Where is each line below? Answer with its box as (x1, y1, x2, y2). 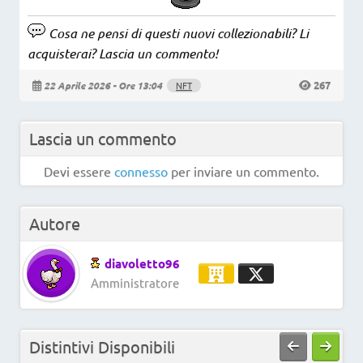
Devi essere (44, 163, 114, 180)
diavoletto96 (105, 255, 180, 272)
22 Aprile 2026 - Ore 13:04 (44, 78, 162, 92)
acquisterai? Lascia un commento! (28, 44, 218, 62)
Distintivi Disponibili (29, 336, 175, 357)
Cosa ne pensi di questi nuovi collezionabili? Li (45, 23, 309, 41)
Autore (29, 213, 80, 234)
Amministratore (91, 275, 179, 291)
